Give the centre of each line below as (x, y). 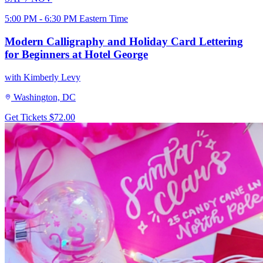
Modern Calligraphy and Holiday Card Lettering (124, 41)
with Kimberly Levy (43, 77)
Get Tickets (27, 117)
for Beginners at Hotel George (76, 54)
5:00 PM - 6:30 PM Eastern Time (66, 19)
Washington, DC (45, 97)
